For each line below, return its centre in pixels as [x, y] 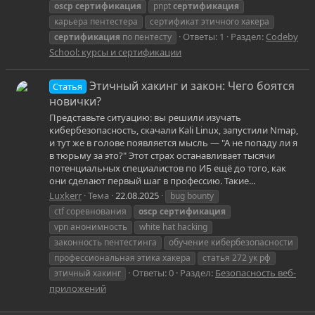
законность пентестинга [105, 243]
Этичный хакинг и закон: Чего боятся [192, 85]
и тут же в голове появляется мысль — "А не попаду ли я [173, 143]
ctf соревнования [90, 212]
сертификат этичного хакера [210, 21]
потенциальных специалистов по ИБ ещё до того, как [168, 168]
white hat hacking [173, 227]
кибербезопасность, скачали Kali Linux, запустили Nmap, [174, 130]
